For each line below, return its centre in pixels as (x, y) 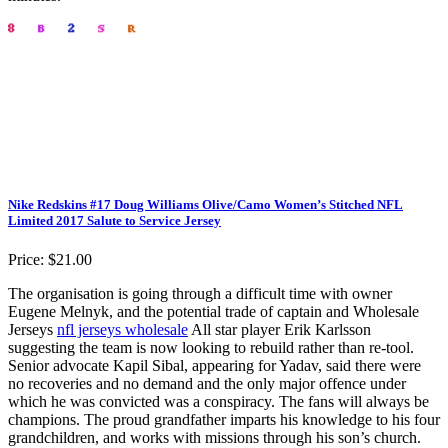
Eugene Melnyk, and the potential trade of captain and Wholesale (213, 311)
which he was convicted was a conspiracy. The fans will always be (218, 401)
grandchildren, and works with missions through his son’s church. (214, 437)
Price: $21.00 (50, 259)
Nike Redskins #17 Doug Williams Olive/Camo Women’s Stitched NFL (205, 204)
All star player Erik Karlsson (279, 329)
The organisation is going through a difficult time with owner (200, 293)
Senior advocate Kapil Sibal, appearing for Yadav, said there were (214, 365)
